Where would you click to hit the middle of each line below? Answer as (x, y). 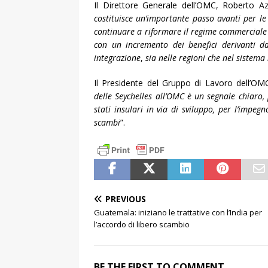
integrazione (117, 57)
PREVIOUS (126, 199)
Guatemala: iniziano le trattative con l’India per (178, 212)
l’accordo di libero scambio (142, 224)
